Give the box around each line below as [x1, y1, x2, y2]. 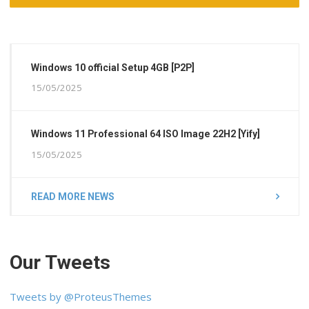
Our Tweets [10, 250, 111, 274]
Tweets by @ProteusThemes [10, 290, 152, 304]
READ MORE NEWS [31, 190, 115, 202]
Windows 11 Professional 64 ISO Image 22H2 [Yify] [31, 128, 261, 140]
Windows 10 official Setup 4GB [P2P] [31, 61, 195, 73]
